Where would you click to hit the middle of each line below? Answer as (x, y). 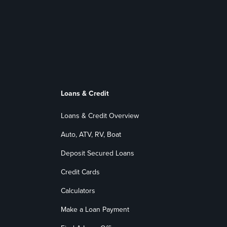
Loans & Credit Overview (100, 116)
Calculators (78, 191)
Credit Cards (80, 172)
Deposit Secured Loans (97, 153)
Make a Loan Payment (95, 209)
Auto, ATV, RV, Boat (91, 134)
